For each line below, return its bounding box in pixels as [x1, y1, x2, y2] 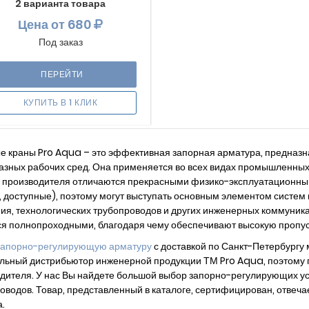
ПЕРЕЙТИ [41, 68, 83, 80]
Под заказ [38, 35, 83, 49]
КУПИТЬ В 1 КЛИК [23, 97, 98, 108]
